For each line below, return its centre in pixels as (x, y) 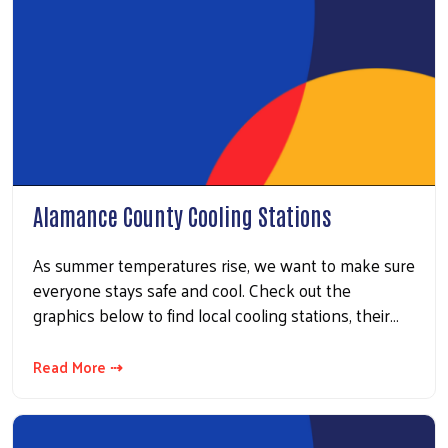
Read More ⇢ (78, 367)
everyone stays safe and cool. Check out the (192, 290)
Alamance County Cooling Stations (182, 215)
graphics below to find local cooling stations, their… (216, 315)
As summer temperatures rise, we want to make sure (224, 265)
